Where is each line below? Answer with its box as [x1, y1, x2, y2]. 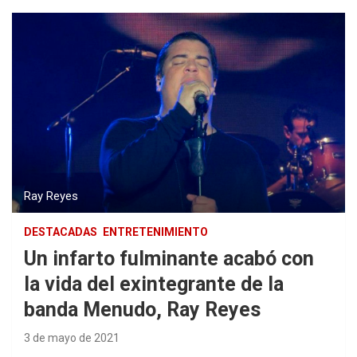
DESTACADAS [24, 226, 97, 239]
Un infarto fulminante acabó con [24, 247, 314, 271]
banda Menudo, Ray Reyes [24, 298, 261, 322]
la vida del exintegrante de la [24, 273, 284, 296]
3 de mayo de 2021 [24, 331, 120, 345]
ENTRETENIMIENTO [103, 226, 208, 239]
